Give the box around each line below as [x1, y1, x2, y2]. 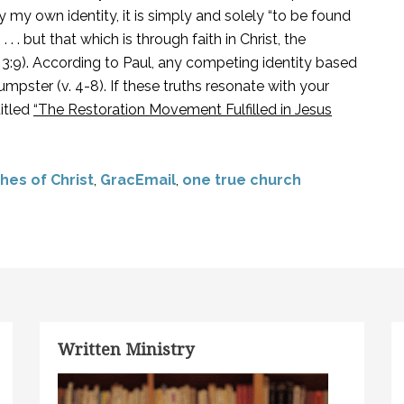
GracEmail [100, 171, 176, 188]
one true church [182, 171, 301, 188]
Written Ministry [58, 340, 194, 359]
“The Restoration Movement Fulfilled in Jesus [33, 101, 332, 118]
